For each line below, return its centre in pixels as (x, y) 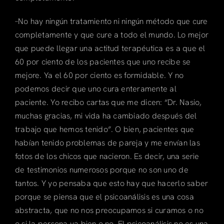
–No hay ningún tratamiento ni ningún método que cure (111, 21)
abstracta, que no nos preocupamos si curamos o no (109, 210)
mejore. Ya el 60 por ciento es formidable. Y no (99, 75)
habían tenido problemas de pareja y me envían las (107, 142)
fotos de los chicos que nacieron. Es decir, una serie (107, 156)
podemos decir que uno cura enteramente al (95, 88)
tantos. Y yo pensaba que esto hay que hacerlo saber (111, 183)
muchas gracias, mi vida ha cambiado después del (106, 115)
